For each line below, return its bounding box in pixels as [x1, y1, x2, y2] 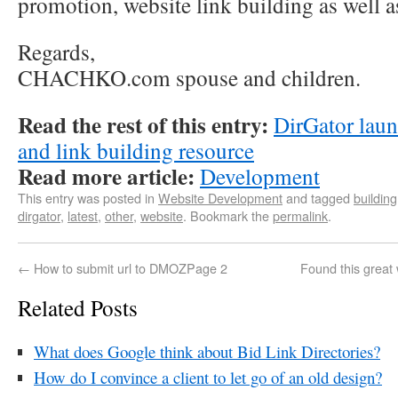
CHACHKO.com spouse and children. [18, 62, 361, 92]
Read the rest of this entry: [18, 108, 268, 141]
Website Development [158, 188, 283, 207]
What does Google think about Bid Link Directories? [34, 340, 380, 362]
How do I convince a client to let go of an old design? [34, 366, 382, 388]
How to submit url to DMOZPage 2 [30, 259, 227, 277]
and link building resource [18, 135, 254, 165]
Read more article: [18, 160, 195, 193]
